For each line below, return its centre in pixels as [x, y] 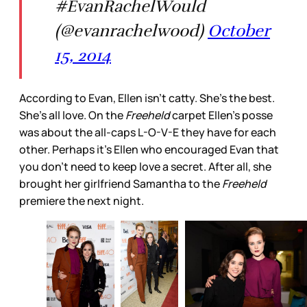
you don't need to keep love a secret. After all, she [145, 167]
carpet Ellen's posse [222, 115]
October [239, 31]
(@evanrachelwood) [131, 31]
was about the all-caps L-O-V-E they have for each [148, 133]
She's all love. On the [72, 115]
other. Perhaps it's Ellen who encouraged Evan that [149, 150]
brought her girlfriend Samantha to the [121, 184]
